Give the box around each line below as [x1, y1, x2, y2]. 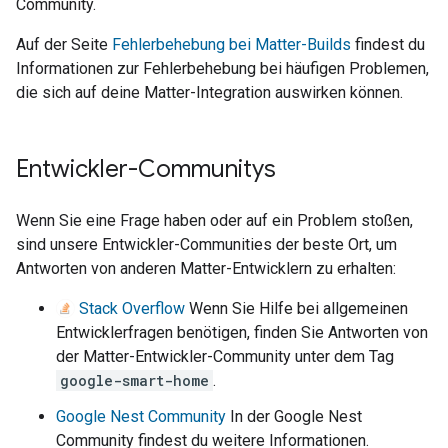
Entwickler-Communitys [16, 154, 276, 184]
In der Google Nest [226, 407, 362, 426]
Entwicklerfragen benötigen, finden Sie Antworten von [56, 323, 428, 342]
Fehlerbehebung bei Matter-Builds [112, 35, 351, 54]
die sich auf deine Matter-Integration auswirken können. [16, 83, 403, 102]
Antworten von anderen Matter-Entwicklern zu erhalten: [16, 259, 396, 278]
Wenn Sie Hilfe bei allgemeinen [185, 299, 409, 318]
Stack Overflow [75, 299, 186, 318]
